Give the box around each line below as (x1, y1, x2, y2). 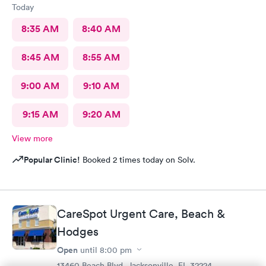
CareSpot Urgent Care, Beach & (57, 206, 225, 221)
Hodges (57, 224, 99, 239)
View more (12, 133, 53, 144)
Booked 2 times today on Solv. (80, 154, 195, 165)
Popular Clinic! (24, 154, 80, 166)
